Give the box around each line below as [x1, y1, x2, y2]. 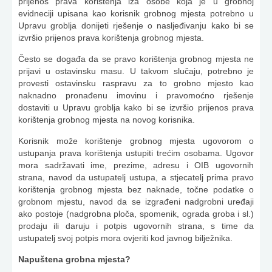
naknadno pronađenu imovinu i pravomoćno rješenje [18, 90, 254, 100]
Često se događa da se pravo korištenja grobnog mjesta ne [18, 54, 254, 64]
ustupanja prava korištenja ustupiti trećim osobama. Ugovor [18, 148, 254, 158]
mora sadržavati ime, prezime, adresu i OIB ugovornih [18, 160, 254, 170]
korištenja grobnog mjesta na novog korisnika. [18, 115, 195, 124]
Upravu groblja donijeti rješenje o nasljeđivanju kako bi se [18, 21, 254, 30]
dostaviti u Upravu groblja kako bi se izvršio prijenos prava [18, 103, 254, 112]
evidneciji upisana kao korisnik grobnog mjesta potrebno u [18, 8, 254, 18]
